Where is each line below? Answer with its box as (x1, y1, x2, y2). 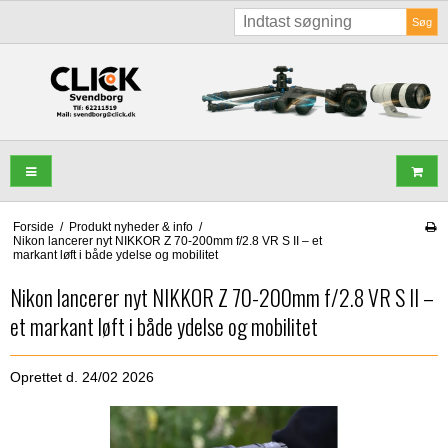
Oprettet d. (10, 369, 82, 386)
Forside (12, 220, 54, 235)
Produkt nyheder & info (68, 220, 193, 235)
